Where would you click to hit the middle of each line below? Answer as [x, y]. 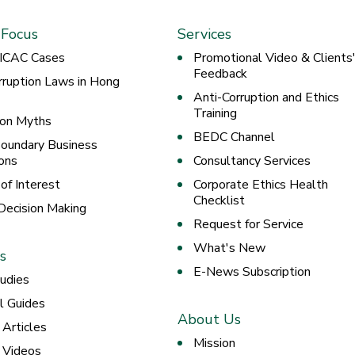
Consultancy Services [252, 161]
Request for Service [248, 225]
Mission [214, 344]
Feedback [220, 74]
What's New [229, 248]
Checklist [219, 201]
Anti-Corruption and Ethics [266, 98]
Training [215, 114]
